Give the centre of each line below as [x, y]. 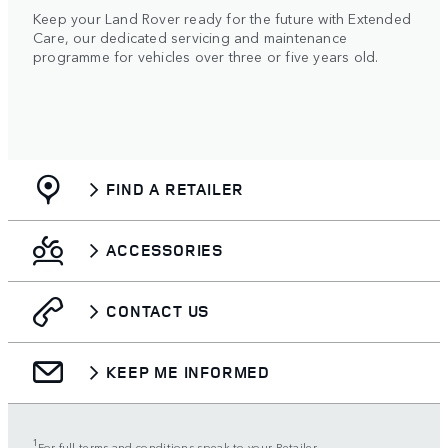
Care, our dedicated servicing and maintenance [190, 36]
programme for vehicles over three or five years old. [206, 55]
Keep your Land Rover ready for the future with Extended [222, 17]
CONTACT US [158, 311]
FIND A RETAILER [175, 189]
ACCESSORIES [164, 250]
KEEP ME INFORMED [188, 372]
